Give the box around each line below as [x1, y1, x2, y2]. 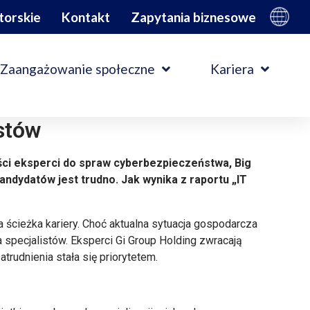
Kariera [210, 60, 254, 77]
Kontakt [62, 9, 110, 25]
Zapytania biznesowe [131, 9, 256, 25]
